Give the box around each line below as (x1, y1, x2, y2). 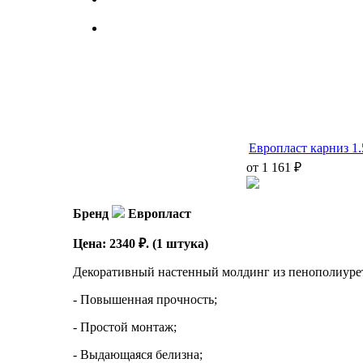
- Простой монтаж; (73, 319, 177, 334)
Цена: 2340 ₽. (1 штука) (73, 236, 208, 250)
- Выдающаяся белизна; (73, 347, 203, 361)
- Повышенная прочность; (73, 292, 217, 306)
